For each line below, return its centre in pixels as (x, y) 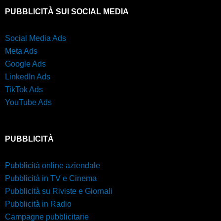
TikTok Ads (24, 90)
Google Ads (25, 64)
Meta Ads (21, 51)
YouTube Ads (28, 103)
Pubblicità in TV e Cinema (51, 179)
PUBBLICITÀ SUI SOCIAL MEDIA (67, 12)
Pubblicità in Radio (38, 204)
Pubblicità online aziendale (53, 166)
